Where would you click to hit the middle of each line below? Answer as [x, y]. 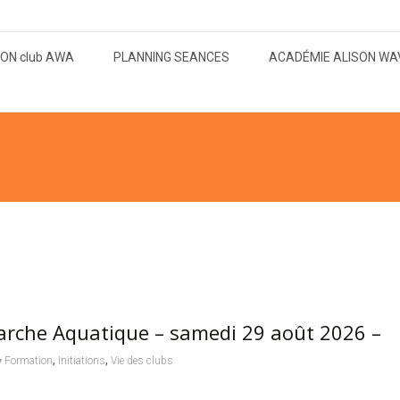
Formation [28, 360]
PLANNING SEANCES [171, 57]
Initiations [81, 360]
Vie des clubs [142, 360]
